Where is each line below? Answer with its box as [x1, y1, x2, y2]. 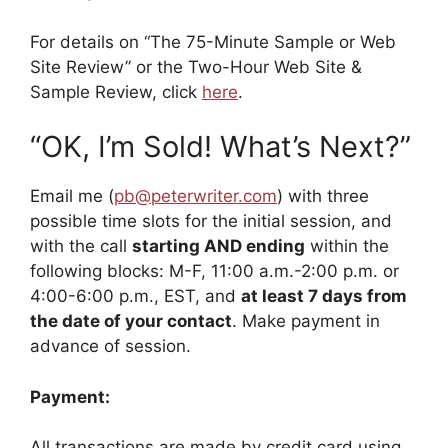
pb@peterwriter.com [114, 186, 277, 207]
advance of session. [30, 336, 191, 357]
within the [305, 236, 389, 257]
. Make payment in [232, 311, 380, 332]
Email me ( [30, 186, 114, 207]
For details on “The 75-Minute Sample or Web [30, 31, 396, 52]
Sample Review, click [30, 81, 202, 102]
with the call [30, 236, 132, 257]
